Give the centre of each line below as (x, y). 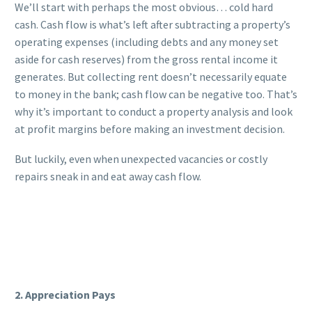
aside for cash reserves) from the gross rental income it (146, 60)
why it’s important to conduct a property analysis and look (154, 112)
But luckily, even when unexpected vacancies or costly (141, 158)
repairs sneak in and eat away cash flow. (108, 176)
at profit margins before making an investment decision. (150, 129)
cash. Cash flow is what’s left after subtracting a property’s (153, 25)
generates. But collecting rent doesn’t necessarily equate (151, 77)
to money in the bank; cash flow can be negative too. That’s (156, 94)
